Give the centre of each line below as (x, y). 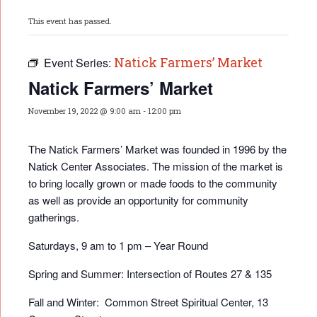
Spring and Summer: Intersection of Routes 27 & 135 (150, 274)
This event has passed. (70, 21)
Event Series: (79, 63)
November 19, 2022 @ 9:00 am (85, 111)
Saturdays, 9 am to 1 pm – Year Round (118, 246)
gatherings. (54, 217)
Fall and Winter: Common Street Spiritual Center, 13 (148, 302)
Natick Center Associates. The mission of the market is (156, 166)
